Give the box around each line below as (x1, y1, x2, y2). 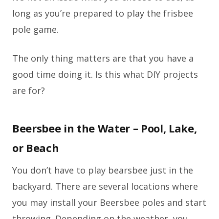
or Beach (12, 140, 59, 155)
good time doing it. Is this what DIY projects (12, 68, 198, 81)
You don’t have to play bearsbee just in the (12, 164, 193, 176)
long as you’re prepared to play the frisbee (12, 7, 193, 20)
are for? (12, 85, 45, 97)
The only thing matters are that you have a (12, 52, 194, 65)
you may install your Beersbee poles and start (12, 197, 206, 209)
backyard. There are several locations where (12, 180, 198, 193)
